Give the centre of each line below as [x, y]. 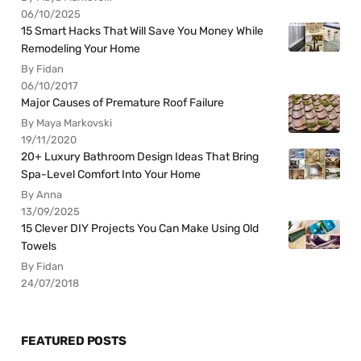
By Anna [42, 194]
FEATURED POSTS [74, 341]
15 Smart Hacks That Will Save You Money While [143, 31]
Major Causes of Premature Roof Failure [123, 102]
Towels [39, 246]
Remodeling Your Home [81, 48]
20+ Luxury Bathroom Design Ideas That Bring [140, 156]
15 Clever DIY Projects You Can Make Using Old [140, 228]
